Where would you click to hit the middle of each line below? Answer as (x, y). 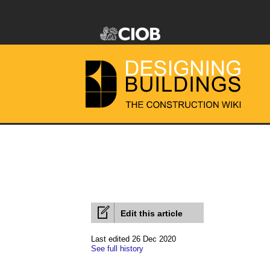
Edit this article (152, 213)
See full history (117, 249)
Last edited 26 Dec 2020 (133, 239)
